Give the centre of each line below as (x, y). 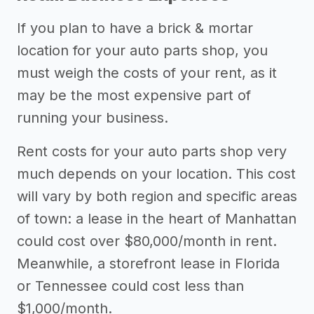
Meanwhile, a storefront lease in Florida (148, 264)
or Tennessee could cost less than (130, 286)
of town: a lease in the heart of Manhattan (157, 219)
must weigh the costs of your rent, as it (147, 73)
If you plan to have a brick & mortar (135, 28)
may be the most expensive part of (134, 95)
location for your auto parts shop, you (142, 50)
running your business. (93, 118)
